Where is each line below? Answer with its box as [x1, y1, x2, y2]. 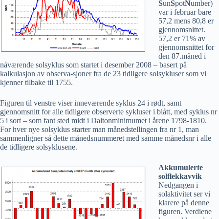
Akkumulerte [158, 163, 203, 172]
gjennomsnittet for [158, 43, 214, 51]
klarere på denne [158, 198, 209, 207]
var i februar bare [158, 8, 211, 16]
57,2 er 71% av [158, 34, 205, 43]
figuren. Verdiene [158, 207, 212, 216]
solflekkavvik [158, 172, 202, 180]
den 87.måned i [158, 52, 206, 60]
